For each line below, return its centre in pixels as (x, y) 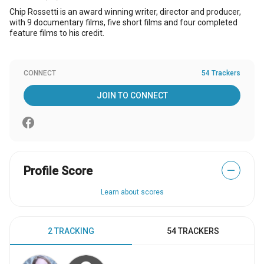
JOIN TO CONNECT (132, 95)
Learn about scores (132, 192)
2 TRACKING (71, 231)
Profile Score (58, 171)
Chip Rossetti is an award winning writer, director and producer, (125, 12)
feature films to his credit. (57, 33)
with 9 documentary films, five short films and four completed (123, 22)
